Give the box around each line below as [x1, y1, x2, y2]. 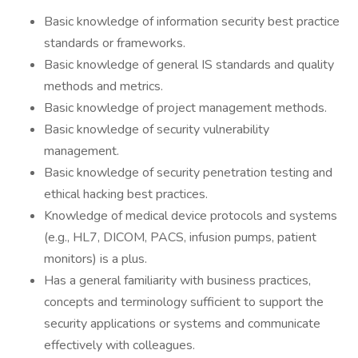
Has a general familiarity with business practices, [44, 272, 311, 289]
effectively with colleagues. [44, 336, 195, 354]
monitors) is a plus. [44, 250, 147, 268]
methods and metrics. [44, 78, 163, 95]
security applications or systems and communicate [44, 315, 320, 332]
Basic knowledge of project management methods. [44, 99, 327, 117]
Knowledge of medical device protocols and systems [44, 207, 337, 225]
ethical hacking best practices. [44, 185, 208, 203]
